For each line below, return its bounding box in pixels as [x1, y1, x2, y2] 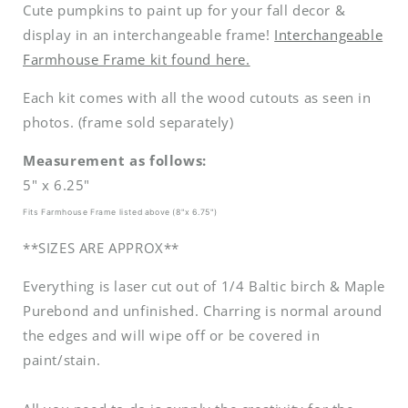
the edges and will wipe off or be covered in [23, 326, 321, 345]
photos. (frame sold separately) [23, 113, 234, 132]
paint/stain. [23, 351, 101, 370]
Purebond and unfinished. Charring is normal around [23, 301, 383, 321]
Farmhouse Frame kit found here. [23, 50, 250, 69]
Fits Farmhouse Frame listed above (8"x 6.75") [23, 208, 219, 218]
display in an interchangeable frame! [23, 25, 275, 45]
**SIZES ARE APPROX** [23, 239, 179, 258]
